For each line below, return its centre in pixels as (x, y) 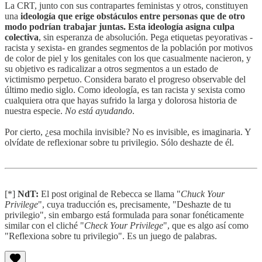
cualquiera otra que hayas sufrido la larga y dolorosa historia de (121, 100)
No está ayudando (99, 111)
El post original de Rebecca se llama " (110, 194)
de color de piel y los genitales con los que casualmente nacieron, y (128, 58)
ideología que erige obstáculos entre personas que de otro (133, 16)
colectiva (22, 37)
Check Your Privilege (124, 225)
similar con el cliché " (44, 225)
